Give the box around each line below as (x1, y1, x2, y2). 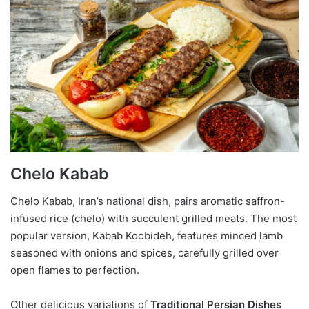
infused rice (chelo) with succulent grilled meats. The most (10, 212, 297, 226)
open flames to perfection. (10, 263, 139, 277)
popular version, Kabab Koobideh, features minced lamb (10, 229, 283, 243)
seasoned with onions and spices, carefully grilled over (10, 246, 279, 260)
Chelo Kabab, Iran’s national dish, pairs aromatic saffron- (10, 195, 285, 208)
